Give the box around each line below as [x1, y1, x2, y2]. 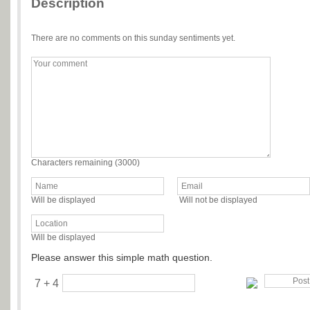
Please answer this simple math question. [31, 252, 212, 263]
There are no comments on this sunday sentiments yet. [31, 33, 235, 43]
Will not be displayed [179, 195, 257, 205]
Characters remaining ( [31, 158, 118, 167]
